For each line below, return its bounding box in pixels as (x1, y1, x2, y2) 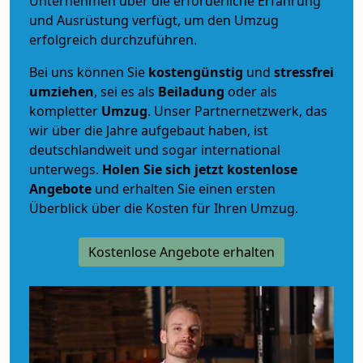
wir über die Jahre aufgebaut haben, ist (29, 121, 268, 139)
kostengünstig (148, 62, 243, 81)
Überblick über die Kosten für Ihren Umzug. (29, 199, 298, 217)
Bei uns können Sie (29, 62, 148, 81)
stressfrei (274, 62, 334, 81)
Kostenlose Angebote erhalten (88, 242, 275, 261)
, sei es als (94, 82, 158, 100)
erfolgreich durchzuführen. (29, 30, 197, 49)
